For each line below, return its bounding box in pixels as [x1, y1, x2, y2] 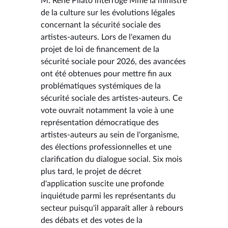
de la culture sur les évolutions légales [41, 8, 175, 17]
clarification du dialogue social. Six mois [41, 155, 182, 163]
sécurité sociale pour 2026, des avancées [41, 57, 186, 66]
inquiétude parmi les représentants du [41, 191, 176, 200]
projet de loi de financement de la [41, 45, 159, 53]
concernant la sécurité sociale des [41, 20, 161, 29]
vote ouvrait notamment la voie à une [41, 106, 174, 115]
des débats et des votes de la [41, 216, 142, 224]
